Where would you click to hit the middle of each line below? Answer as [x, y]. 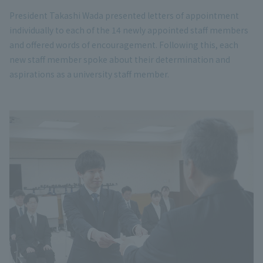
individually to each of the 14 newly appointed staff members [129, 30]
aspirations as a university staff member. [89, 74]
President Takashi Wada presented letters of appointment [124, 15]
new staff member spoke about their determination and [120, 59]
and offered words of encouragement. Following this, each [124, 45]
